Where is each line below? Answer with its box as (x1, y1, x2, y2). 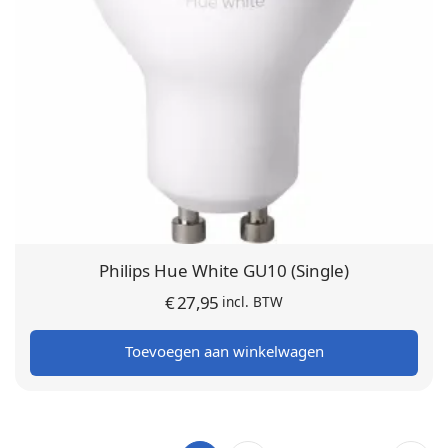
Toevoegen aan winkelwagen (124, 341, 324, 362)
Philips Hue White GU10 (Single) (99, 259, 349, 283)
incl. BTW (222, 292, 284, 312)
